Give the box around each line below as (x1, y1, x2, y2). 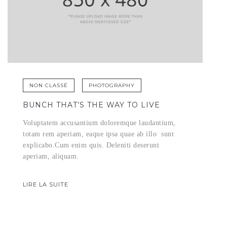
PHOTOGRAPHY (89, 82, 135, 89)
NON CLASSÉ (29, 82, 68, 89)
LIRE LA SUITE (23, 181, 68, 188)
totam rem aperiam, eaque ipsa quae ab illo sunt (23, 130, 174, 138)
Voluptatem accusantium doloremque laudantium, (23, 119, 176, 127)
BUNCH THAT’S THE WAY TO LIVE (23, 100, 160, 110)
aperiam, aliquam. (23, 153, 79, 161)
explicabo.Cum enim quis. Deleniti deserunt (23, 141, 159, 149)
